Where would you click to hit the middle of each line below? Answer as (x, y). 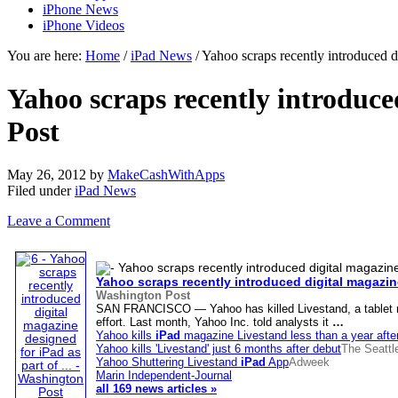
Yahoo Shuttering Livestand (168, 362)
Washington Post (143, 296)
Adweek (309, 362)
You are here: (46, 55)
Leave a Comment (59, 221)
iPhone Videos (84, 25)
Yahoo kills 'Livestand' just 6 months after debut (219, 349)
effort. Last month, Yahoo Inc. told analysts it (214, 322)
